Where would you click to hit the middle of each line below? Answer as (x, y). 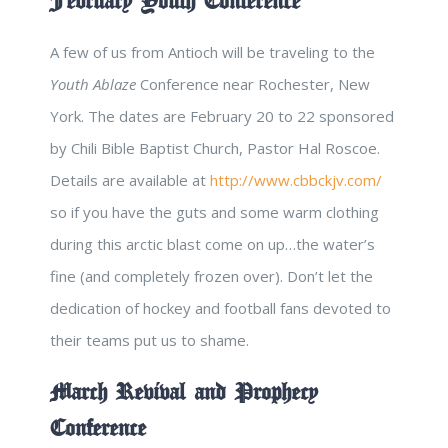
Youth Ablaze (93, 84)
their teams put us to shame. (149, 340)
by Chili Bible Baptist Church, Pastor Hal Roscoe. (215, 148)
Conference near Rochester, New (253, 84)
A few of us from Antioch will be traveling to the (212, 52)
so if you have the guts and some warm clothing (214, 212)
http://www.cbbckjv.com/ (296, 180)
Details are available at (130, 180)
